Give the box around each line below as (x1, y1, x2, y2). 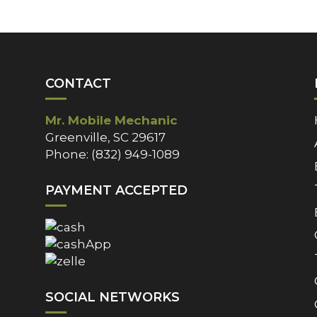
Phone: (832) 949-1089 (45, 146, 180, 161)
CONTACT (45, 75, 111, 91)
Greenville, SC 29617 (45, 129, 166, 144)
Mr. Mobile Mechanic (45, 113, 178, 127)
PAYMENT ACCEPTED (45, 182, 188, 198)
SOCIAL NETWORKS (45, 289, 180, 305)
